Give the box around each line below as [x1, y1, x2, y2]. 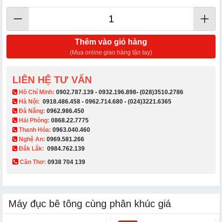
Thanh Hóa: [17, 126, 53, 133]
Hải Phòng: [17, 116, 51, 124]
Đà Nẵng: [17, 107, 47, 114]
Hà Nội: [17, 98, 43, 105]
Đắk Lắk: [17, 145, 46, 152]
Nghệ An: [17, 135, 47, 143]
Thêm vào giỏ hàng [75, 37, 147, 46]
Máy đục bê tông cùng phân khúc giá [8, 198, 171, 209]
